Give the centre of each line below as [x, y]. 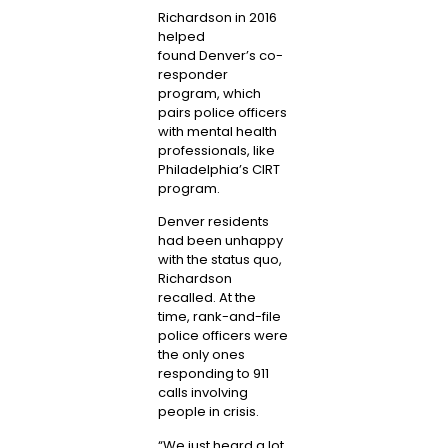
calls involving [202, 393]
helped [181, 36]
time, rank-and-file [219, 317]
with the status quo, [219, 260]
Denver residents [213, 222]
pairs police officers [222, 112]
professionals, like [216, 150]
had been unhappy [220, 241]
